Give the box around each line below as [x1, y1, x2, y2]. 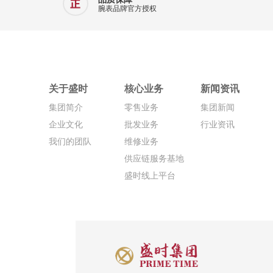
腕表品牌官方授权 [98, 4, 157, 13]
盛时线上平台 [124, 171, 176, 180]
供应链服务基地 [124, 154, 185, 163]
